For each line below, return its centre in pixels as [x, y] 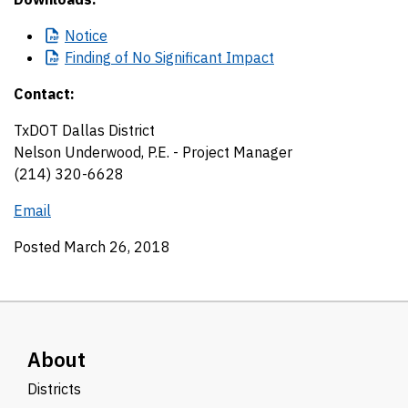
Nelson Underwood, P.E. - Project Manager [153, 152]
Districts [54, 389]
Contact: [44, 94]
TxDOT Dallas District [84, 130]
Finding [88, 57]
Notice [86, 36]
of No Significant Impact [193, 57]
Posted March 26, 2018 [92, 247]
